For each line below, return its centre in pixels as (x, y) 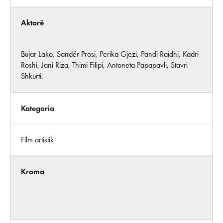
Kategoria (38, 108)
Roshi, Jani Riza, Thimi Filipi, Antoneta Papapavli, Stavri (104, 65)
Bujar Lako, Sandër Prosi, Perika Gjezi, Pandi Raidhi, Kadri (110, 54)
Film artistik (37, 139)
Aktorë (32, 22)
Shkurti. (32, 76)
